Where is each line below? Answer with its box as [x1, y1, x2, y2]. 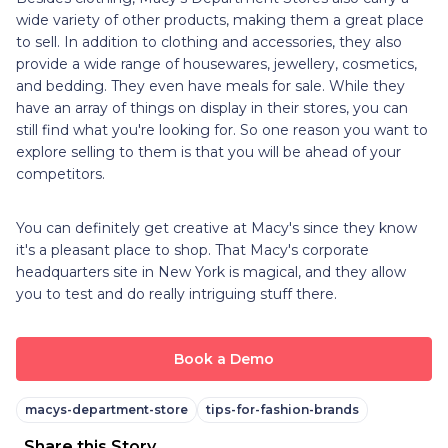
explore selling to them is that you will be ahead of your [16, 142, 401, 161]
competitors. [16, 164, 105, 183]
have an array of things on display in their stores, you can [16, 98, 408, 117]
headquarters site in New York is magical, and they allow [16, 262, 406, 281]
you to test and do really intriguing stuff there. [16, 284, 337, 303]
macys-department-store [25, 401, 188, 417]
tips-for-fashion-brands [206, 401, 359, 417]
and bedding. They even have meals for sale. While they [16, 76, 405, 95]
